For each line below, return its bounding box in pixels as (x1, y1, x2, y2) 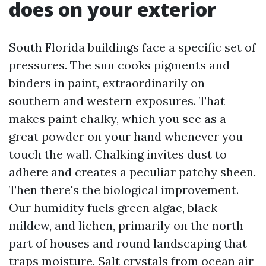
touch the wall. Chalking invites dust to (9, 147, 227, 161)
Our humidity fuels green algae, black (9, 200, 217, 215)
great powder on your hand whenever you (9, 129, 243, 144)
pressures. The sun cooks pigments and (9, 58, 230, 72)
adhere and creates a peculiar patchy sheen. (9, 164, 256, 179)
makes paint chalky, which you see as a (9, 111, 226, 126)
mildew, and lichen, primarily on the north (9, 218, 243, 233)
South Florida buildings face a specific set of (9, 40, 256, 55)
